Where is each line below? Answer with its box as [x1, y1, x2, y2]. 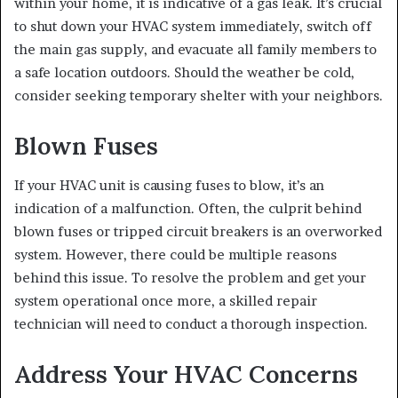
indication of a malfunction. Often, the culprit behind [14, 200, 362, 218]
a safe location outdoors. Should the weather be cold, [14, 63, 354, 81]
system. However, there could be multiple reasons [14, 246, 337, 264]
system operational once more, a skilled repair [14, 292, 317, 310]
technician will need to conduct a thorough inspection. [14, 315, 368, 333]
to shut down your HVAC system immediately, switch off [14, 17, 371, 35]
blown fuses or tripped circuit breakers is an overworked [14, 223, 382, 241]
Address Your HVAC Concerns [14, 359, 358, 390]
